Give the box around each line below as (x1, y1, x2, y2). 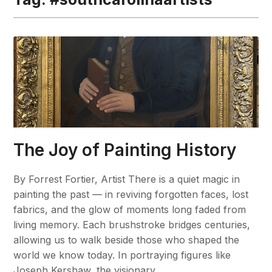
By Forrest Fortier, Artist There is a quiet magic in (13, 172, 240, 185)
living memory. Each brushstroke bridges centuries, (13, 218, 251, 231)
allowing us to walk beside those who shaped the (13, 233, 240, 246)
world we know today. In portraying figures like (13, 248, 231, 261)
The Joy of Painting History (13, 139, 237, 160)
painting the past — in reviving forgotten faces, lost (13, 188, 249, 200)
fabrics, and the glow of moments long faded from (13, 203, 246, 216)
